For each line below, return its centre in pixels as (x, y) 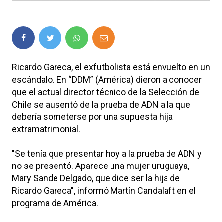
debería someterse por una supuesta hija (92, 116)
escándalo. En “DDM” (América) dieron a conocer (107, 79)
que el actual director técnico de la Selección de (106, 92)
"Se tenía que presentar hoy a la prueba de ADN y (107, 153)
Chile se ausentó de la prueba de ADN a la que (101, 104)
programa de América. (56, 203)
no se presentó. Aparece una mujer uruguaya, (101, 166)
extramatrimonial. (47, 129)
